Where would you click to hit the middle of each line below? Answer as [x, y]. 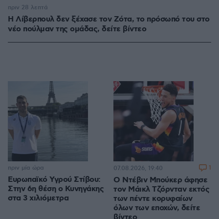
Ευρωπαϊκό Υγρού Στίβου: [54, 180]
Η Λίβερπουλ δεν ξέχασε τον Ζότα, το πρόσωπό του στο [109, 20]
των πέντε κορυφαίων [153, 199]
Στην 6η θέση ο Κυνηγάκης [56, 189]
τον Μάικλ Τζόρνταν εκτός [161, 190]
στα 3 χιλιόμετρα [38, 198]
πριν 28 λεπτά [28, 8]
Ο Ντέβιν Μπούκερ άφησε [160, 180]
